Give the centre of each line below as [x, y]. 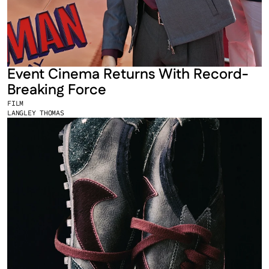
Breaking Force [57, 90]
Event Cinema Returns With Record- [128, 74]
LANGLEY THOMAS [36, 113]
